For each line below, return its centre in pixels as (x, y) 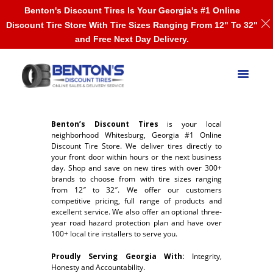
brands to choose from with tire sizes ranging (136, 179)
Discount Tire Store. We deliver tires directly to (136, 146)
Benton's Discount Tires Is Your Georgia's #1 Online (132, 11)
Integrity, (203, 256)
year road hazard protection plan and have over (136, 223)
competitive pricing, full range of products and (136, 201)
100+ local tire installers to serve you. (114, 234)
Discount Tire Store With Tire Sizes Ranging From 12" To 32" (132, 25)
